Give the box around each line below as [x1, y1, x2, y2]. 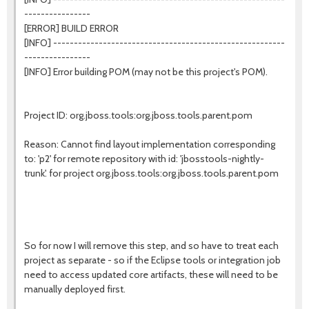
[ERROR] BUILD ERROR [24, 22, 119, 34]
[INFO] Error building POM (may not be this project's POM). [24, 66, 268, 78]
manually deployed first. [24, 283, 126, 295]
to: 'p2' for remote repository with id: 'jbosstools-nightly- [24, 152, 264, 165]
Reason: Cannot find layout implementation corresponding [24, 138, 275, 150]
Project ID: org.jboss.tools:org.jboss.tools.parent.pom [24, 109, 252, 121]
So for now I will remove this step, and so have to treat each [24, 239, 279, 252]
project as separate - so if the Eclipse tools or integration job [24, 254, 281, 266]
